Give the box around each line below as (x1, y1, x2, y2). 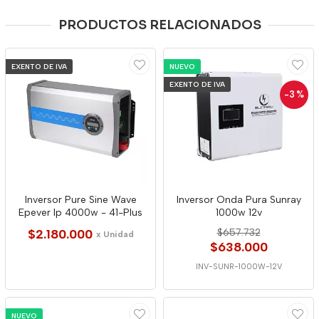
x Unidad (95, 229, 134, 240)
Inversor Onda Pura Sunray (176, 194, 301, 206)
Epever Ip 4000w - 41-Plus (19, 206, 142, 219)
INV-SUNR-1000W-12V (195, 262, 282, 272)
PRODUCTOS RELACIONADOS (58, 17, 261, 33)
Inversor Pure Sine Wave (24, 194, 137, 206)
